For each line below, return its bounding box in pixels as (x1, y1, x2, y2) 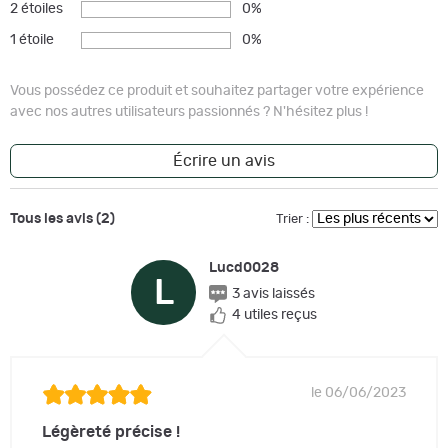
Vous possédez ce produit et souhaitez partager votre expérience (10, 83, 424, 98)
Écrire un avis (173, 152, 275, 169)
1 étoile (10, 32, 54, 47)
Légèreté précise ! (42, 424, 180, 441)
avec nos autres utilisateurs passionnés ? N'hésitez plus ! (10, 104, 368, 119)
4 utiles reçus (232, 308, 317, 322)
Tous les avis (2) (10, 211, 115, 226)
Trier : (276, 212, 309, 226)
